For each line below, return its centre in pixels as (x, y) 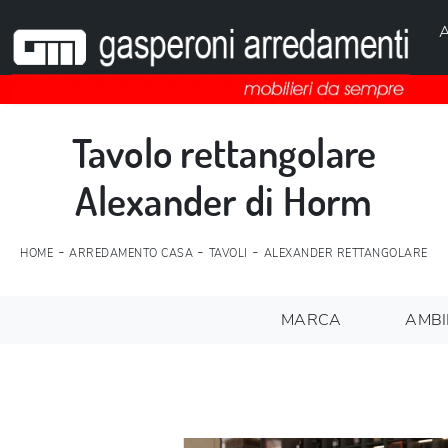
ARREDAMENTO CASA (131, 253)
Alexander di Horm (224, 199)
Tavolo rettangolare (224, 151)
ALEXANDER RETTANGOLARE (345, 253)
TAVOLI (228, 253)
